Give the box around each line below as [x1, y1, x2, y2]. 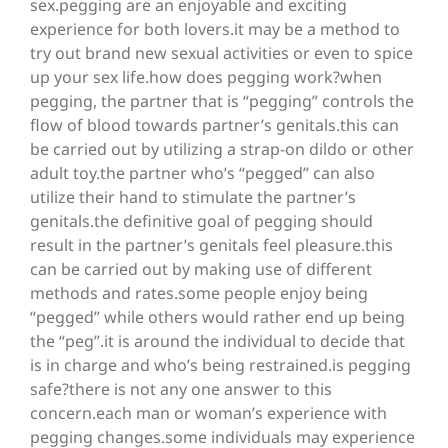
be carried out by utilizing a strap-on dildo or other [30, 138, 414, 161]
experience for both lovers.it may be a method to [30, 18, 400, 41]
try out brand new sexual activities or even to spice [30, 42, 413, 65]
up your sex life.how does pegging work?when [30, 66, 382, 89]
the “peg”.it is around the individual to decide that [30, 330, 405, 353]
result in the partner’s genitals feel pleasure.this [30, 234, 393, 257]
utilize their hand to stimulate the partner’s [30, 186, 356, 209]
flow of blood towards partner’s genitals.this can [30, 114, 399, 137]
